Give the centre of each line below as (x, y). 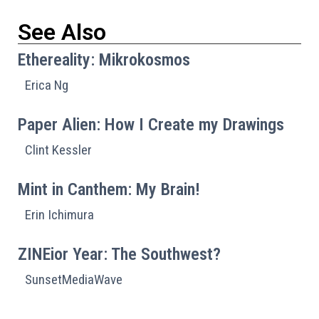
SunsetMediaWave (74, 279)
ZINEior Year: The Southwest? (119, 254)
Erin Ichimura (59, 214)
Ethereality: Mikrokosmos (104, 59)
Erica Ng (47, 85)
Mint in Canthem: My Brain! (109, 189)
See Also (62, 32)
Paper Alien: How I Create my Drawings (151, 124)
